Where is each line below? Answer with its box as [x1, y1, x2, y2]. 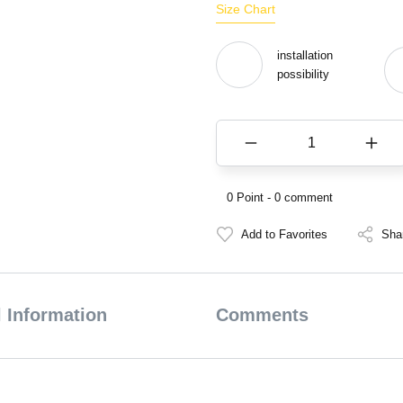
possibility [277, 67, 329, 81]
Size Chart [216, 2, 275, 16]
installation [277, 49, 333, 62]
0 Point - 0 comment [227, 191, 333, 204]
